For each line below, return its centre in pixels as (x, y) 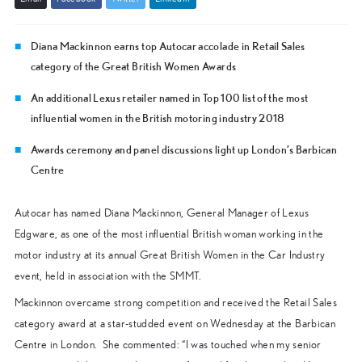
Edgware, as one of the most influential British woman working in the (169, 234)
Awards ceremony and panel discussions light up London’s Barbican (183, 149)
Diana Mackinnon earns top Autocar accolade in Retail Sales (168, 46)
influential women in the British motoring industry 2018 (158, 118)
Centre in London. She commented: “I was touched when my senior (168, 345)
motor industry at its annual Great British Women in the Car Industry (170, 255)
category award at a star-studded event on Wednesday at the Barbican (175, 324)
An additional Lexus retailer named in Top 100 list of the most (169, 97)
